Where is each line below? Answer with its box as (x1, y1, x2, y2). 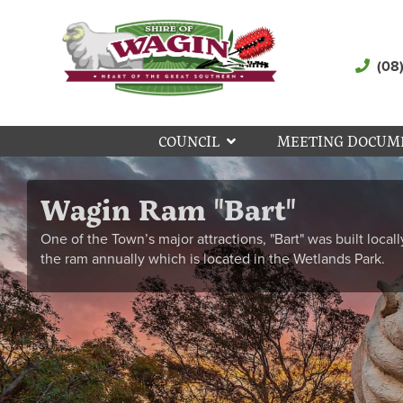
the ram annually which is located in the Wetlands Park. (40, 250, 385, 268)
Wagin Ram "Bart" (40, 188, 296, 230)
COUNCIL (158, 130, 219, 151)
